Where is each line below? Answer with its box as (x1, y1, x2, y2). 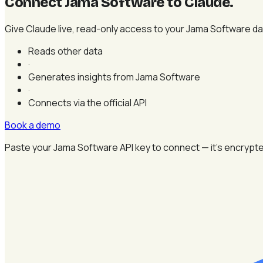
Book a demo (5, 118, 60, 131)
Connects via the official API (28, 96, 147, 109)
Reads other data (28, 44, 103, 58)
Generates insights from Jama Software (28, 70, 200, 83)
